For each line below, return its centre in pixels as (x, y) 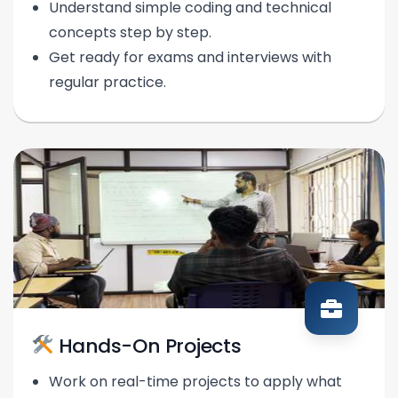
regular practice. (107, 82)
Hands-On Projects (147, 346)
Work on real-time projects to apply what (195, 382)
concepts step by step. (130, 32)
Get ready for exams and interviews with (190, 57)
